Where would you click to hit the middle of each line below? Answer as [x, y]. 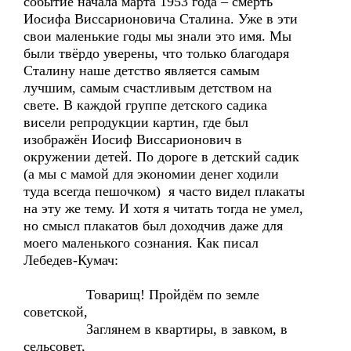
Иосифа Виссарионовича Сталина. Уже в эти [161, 19]
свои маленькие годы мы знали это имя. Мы [157, 36]
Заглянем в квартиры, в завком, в [156, 329]
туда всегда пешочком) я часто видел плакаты [164, 191]
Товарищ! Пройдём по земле [141, 295]
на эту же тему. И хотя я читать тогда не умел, [163, 208]
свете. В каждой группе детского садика [145, 105]
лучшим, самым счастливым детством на [148, 88]
